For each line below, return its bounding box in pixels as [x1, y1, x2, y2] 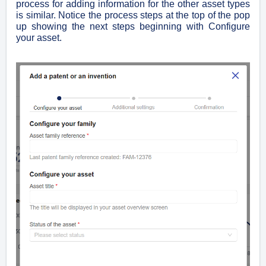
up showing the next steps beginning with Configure [16, 21, 250, 32]
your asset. [16, 33, 64, 43]
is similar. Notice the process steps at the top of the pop [16, 10, 250, 21]
